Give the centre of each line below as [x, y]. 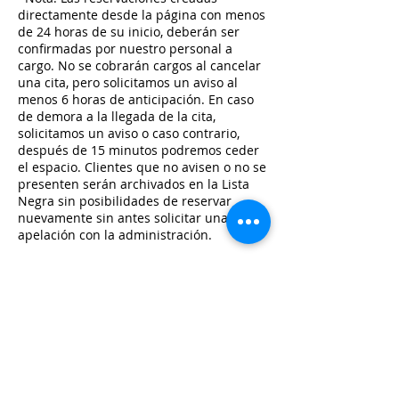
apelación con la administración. [115, 235]
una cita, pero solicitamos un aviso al [128, 83]
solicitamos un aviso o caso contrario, [129, 134]
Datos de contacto [77, 314]
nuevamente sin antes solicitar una [123, 218]
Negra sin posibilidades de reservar [125, 201]
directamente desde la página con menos [142, 15]
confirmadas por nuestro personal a [125, 49]
